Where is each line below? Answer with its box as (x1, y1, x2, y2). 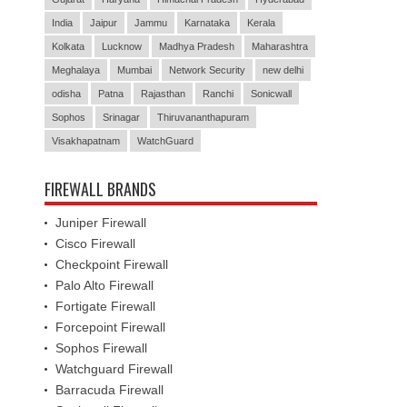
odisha (52, 87, 81, 99)
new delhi (263, 64, 303, 75)
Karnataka (184, 16, 230, 28)
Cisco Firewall (55, 235, 135, 251)
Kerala (247, 16, 275, 28)
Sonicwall (251, 87, 292, 99)
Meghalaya (52, 64, 100, 75)
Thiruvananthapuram (157, 111, 249, 123)
